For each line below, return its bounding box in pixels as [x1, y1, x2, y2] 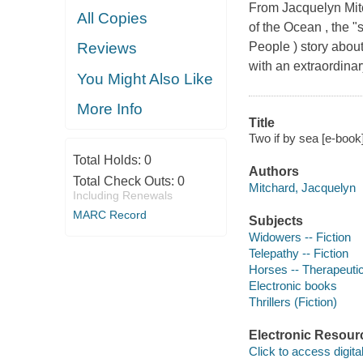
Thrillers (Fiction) [248, 294, 337, 309]
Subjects [248, 214, 303, 228]
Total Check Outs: [72, 173, 177, 188]
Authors [248, 164, 299, 179]
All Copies [77, 9, 148, 27]
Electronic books [248, 278, 337, 293]
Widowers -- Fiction [248, 229, 351, 244]
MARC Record [72, 207, 147, 221]
